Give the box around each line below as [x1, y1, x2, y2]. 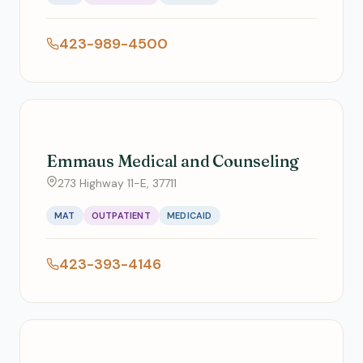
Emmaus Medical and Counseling [46, 151, 300, 171]
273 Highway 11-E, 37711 [58, 176, 177, 190]
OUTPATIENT [91, 210, 151, 221]
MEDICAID [166, 210, 212, 221]
